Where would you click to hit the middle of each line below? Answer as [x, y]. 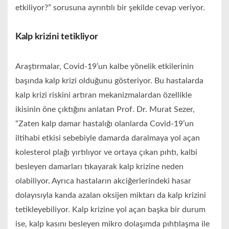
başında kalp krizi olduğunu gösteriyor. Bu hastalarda [109, 81]
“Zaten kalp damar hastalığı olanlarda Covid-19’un [105, 124]
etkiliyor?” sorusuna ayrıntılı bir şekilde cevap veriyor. [110, 8]
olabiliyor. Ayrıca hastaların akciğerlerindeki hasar [103, 181]
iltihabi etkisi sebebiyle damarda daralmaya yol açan [108, 138]
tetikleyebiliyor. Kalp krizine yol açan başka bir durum [110, 210]
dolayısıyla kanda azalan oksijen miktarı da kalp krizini [111, 196]
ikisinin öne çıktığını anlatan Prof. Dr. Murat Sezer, [105, 110]
